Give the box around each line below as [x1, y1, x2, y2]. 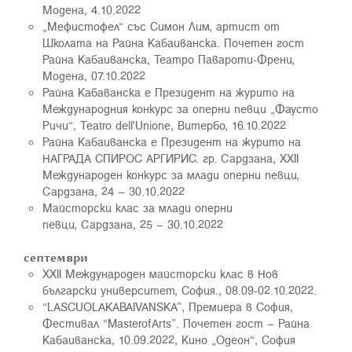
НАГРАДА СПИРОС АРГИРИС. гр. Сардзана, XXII [42, 149, 299, 167]
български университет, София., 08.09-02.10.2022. [42, 281, 317, 299]
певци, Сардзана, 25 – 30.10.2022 [42, 215, 223, 233]
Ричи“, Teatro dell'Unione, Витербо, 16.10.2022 [42, 116, 286, 134]
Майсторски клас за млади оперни [42, 199, 233, 216]
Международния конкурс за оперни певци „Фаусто [42, 100, 318, 117]
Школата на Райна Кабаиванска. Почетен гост [42, 34, 304, 51]
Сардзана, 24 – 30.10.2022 [42, 182, 185, 200]
